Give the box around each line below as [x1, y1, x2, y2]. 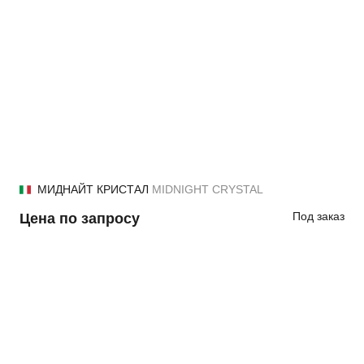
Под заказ [292, 210, 344, 223]
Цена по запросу [19, 210, 140, 227]
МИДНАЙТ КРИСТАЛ [37, 183, 152, 196]
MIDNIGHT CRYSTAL [152, 183, 263, 196]
